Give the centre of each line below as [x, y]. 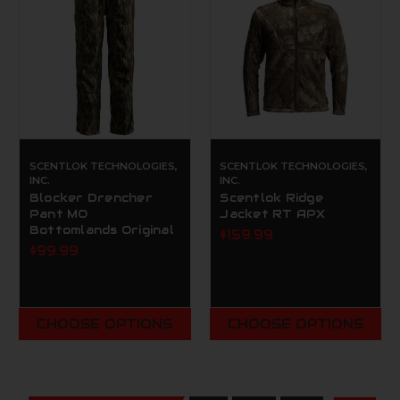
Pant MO [58, 214]
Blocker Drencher [91, 198]
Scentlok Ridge [271, 198]
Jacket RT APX [273, 214]
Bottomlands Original [101, 230]
